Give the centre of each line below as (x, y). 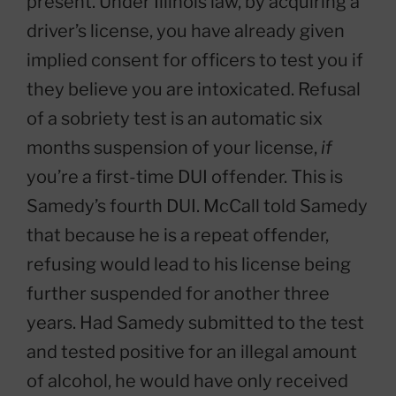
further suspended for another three (178, 293)
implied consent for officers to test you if (195, 60)
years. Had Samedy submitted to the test (195, 323)
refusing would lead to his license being (189, 264)
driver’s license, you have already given (186, 31)
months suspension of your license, (174, 148)
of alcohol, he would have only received (187, 381)
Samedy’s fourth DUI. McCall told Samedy (197, 206)
